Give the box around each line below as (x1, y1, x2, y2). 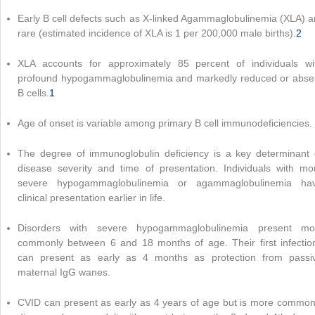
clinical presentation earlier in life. (18, 192, 165, 204)
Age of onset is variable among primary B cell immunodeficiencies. (18, 117, 312, 129)
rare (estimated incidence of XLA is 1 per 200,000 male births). (18, 27, 296, 39)
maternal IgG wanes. (18, 266, 110, 278)
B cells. (18, 87, 49, 99)
